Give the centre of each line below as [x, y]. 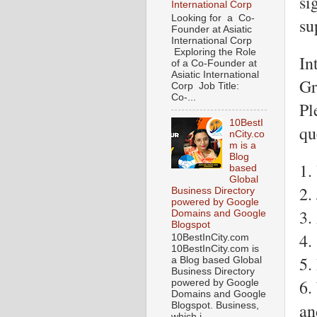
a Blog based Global [217, 260]
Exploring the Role [214, 52]
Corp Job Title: [208, 86]
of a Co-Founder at [214, 63]
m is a [243, 145]
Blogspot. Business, [215, 306]
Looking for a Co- [213, 18]
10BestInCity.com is [215, 249]
